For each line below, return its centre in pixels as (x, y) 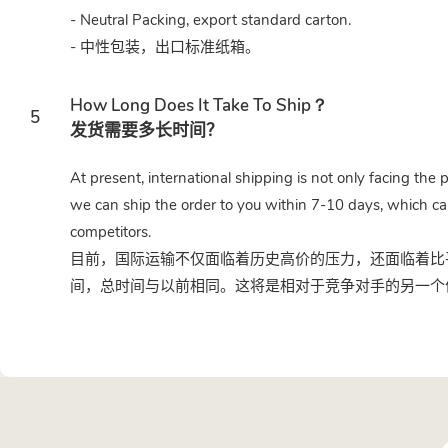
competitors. (110, 231)
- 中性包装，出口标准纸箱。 (165, 47)
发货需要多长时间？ (146, 130)
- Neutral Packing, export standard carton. (210, 20)
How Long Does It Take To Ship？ (199, 105)
